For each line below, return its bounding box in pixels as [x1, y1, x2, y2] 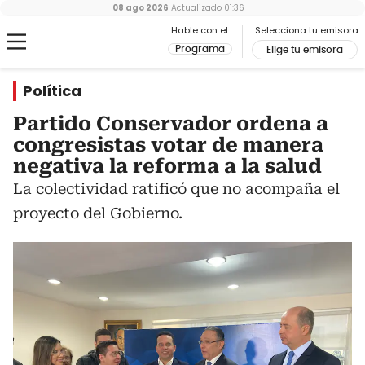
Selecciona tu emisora [255, 24, 358, 37]
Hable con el [171, 24, 228, 37]
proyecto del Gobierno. [13, 204, 182, 222]
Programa [175, 44, 225, 54]
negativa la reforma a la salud [13, 155, 322, 178]
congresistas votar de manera [13, 134, 323, 156]
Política [23, 81, 81, 101]
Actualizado [169, 2, 222, 14]
